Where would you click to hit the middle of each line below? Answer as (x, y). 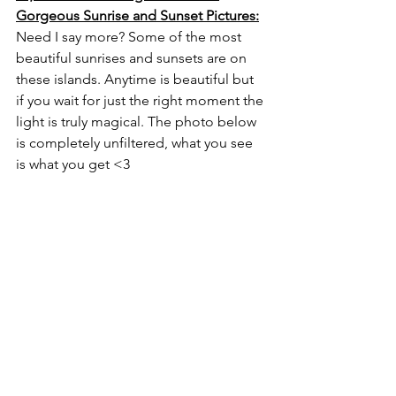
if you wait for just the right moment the (141, 100)
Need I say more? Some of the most (130, 37)
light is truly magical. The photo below (138, 122)
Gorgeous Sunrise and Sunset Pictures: (137, 15)
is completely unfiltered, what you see (136, 143)
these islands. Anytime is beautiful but (137, 79)
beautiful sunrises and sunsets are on (133, 58)
